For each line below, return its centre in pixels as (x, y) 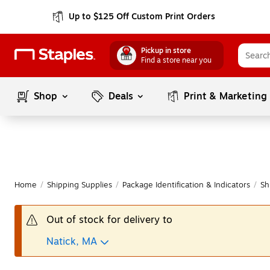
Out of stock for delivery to (109, 220)
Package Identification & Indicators (186, 185)
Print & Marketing (226, 96)
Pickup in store (166, 51)
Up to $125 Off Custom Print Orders (142, 17)
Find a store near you (176, 60)
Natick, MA (72, 242)
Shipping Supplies (80, 185)
